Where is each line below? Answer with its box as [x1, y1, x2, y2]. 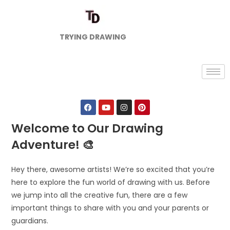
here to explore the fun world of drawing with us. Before [11, 177, 210, 187]
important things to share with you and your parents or [11, 203, 209, 213]
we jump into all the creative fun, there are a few [11, 190, 188, 200]
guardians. [11, 216, 49, 226]
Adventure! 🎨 [11, 137, 94, 153]
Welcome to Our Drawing [11, 120, 164, 137]
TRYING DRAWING [60, 32, 127, 42]
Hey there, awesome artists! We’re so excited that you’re [11, 164, 215, 175]
